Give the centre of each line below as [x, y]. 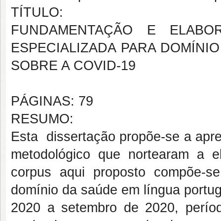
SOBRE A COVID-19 [73, 66]
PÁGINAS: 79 [52, 101]
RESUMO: [42, 119]
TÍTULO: [37, 12]
